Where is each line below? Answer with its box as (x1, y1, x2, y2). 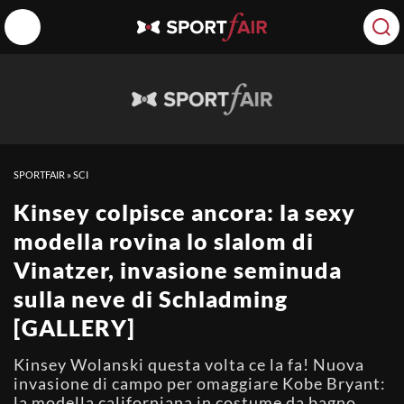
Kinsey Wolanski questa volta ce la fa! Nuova (14, 354, 364, 374)
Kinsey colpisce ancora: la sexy (14, 198, 355, 225)
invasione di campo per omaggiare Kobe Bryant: (14, 373, 386, 393)
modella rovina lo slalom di (14, 227, 314, 254)
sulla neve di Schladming (14, 285, 288, 312)
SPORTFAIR (14, 169, 65, 180)
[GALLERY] (14, 314, 135, 341)
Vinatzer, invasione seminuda (14, 256, 342, 283)
